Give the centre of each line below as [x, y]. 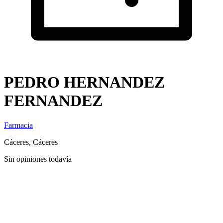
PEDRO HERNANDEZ [84, 82]
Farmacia [18, 125]
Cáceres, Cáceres [31, 142]
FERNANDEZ [53, 101]
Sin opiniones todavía [38, 159]
